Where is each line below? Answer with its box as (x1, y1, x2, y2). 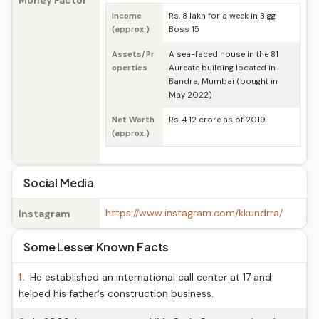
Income (112, 11, 142, 21)
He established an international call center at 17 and (27, 271, 271, 283)
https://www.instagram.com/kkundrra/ (105, 206, 283, 219)
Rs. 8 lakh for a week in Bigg (169, 11, 276, 21)
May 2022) (169, 90, 212, 100)
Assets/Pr (112, 49, 155, 60)
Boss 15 (169, 24, 199, 35)
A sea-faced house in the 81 (169, 49, 278, 60)
